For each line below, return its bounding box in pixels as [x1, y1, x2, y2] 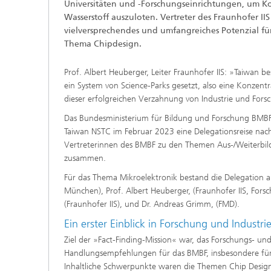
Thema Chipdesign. [64, 39, 142, 49]
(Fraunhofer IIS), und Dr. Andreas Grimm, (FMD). [64, 199, 240, 209]
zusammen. [64, 153, 106, 163]
